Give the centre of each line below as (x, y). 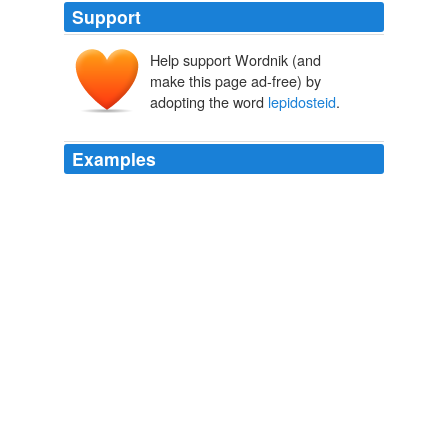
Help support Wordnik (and (235, 60)
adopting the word (209, 102)
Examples (114, 159)
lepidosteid (302, 102)
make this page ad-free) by (235, 81)
